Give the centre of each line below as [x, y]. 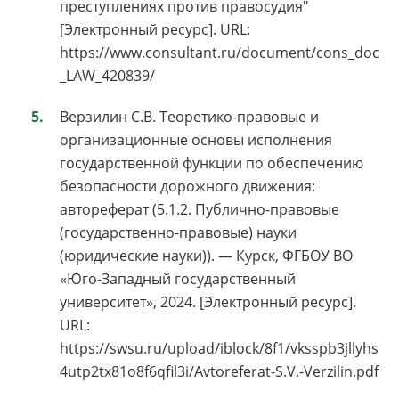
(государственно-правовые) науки [178, 232]
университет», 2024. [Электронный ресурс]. [208, 301]
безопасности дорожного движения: [187, 186]
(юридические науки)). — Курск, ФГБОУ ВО [206, 255]
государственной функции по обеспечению [212, 163]
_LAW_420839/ [107, 75]
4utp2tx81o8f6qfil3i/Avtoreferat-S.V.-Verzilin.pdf [219, 371]
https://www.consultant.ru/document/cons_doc [220, 52]
